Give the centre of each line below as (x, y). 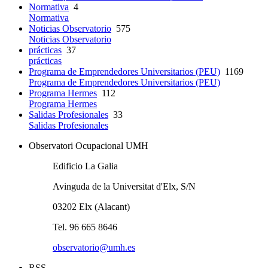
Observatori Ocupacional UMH (89, 146)
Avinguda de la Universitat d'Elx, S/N (124, 187)
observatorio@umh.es (94, 248)
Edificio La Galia (85, 166)
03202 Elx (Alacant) (91, 207)
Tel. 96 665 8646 (85, 227)
